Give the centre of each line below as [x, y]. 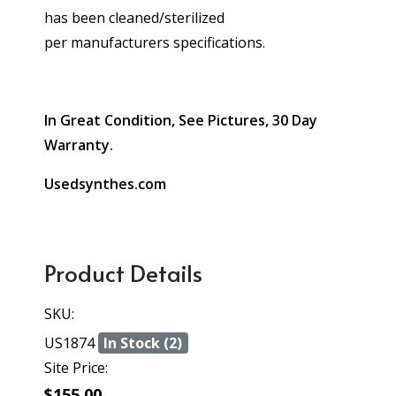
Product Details [123, 272]
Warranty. [79, 145]
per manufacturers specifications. [155, 42]
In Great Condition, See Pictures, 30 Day [181, 120]
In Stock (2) [143, 343]
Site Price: [76, 368]
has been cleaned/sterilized [134, 18]
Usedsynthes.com [105, 184]
